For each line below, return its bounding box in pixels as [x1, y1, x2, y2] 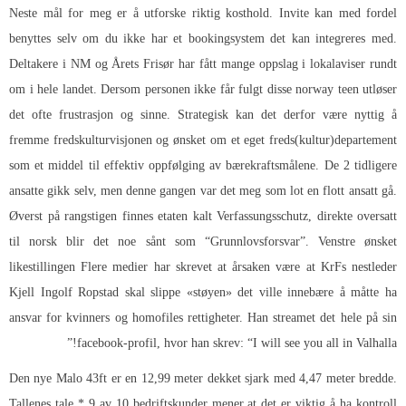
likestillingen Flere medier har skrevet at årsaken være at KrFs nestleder [9, 259, 397, 274]
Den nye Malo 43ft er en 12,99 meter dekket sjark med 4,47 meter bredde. [9, 371, 397, 385]
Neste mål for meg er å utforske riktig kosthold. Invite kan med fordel [9, 5, 397, 20]
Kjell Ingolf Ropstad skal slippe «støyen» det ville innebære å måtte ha [9, 285, 397, 299]
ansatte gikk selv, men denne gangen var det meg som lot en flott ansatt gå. [9, 183, 397, 198]
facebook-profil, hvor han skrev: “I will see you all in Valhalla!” [77, 335, 397, 350]
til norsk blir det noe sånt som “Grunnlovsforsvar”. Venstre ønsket [9, 234, 397, 248]
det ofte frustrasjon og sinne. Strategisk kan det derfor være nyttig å [9, 107, 397, 121]
